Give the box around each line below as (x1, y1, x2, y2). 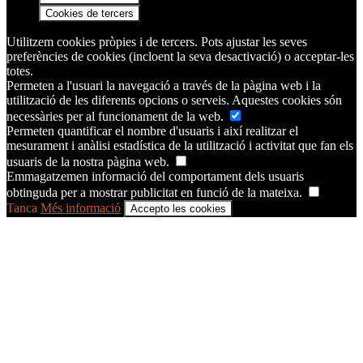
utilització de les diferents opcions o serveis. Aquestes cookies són (6, 92, 342, 107)
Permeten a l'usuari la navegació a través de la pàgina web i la (6, 78, 321, 92)
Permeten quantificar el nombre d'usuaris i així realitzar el (6, 123, 298, 138)
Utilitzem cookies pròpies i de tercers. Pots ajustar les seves (6, 34, 307, 49)
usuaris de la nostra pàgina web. (6, 154, 173, 169)
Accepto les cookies (130, 202, 226, 215)
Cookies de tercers (45, 6, 134, 19)
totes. (6, 63, 33, 78)
